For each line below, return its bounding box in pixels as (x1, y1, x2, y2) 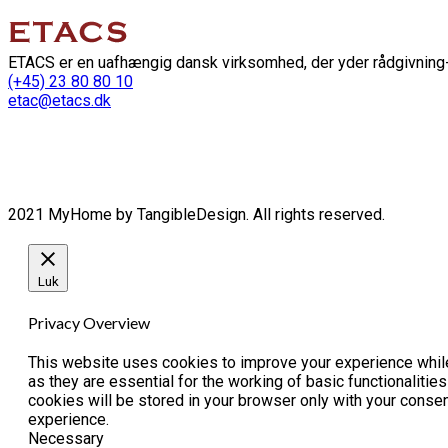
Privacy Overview (28, 313, 150, 333)
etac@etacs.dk (8, 90, 111, 110)
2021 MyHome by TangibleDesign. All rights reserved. (8, 204, 385, 224)
